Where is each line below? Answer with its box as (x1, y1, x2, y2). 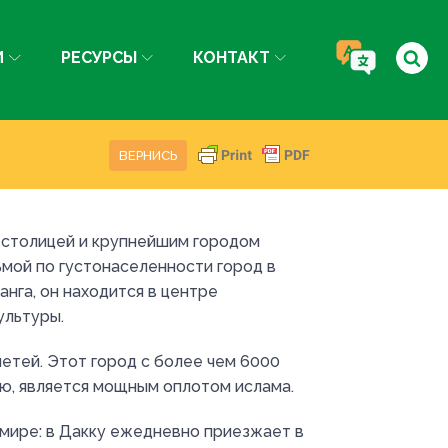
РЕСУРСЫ (60, 48, 137, 67)
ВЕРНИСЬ (119, 148, 177, 163)
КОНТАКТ (192, 48, 270, 67)
